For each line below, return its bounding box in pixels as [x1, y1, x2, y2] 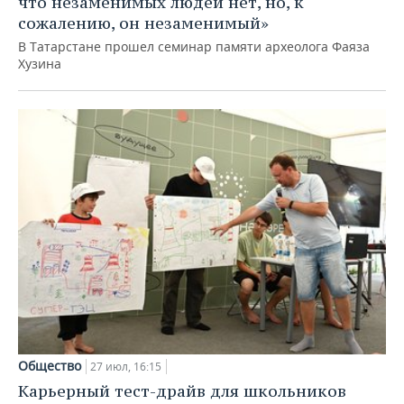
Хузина [18, 54, 61, 72]
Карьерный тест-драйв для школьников [18, 380, 346, 401]
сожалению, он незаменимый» [18, 12, 269, 33]
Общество [18, 356, 81, 374]
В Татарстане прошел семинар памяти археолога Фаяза [18, 37, 370, 55]
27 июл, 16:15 [90, 358, 161, 374]
